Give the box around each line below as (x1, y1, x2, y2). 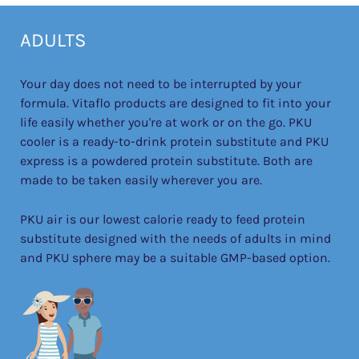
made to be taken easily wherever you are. (20, 172, 262, 188)
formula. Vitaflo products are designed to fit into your (20, 95, 331, 111)
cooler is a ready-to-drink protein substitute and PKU (20, 134, 329, 150)
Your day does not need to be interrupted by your (20, 76, 301, 92)
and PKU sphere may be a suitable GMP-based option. (20, 250, 330, 266)
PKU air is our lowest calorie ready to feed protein (20, 212, 305, 228)
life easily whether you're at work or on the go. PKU (20, 115, 312, 131)
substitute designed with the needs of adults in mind (20, 231, 331, 247)
